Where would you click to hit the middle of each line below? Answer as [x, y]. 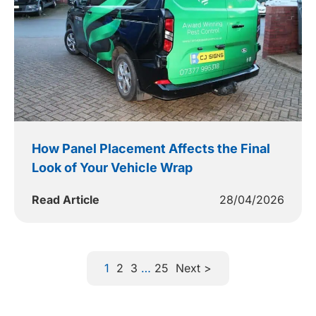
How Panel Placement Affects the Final [151, 148]
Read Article [66, 199]
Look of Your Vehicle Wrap [112, 167]
